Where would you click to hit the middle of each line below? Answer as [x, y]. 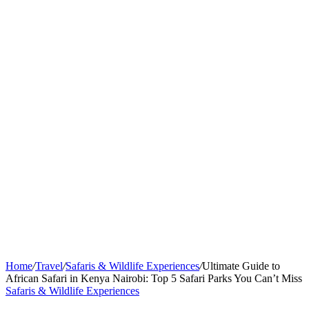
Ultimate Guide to [241, 266]
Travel [49, 266]
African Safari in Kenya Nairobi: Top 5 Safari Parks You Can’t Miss [154, 278]
